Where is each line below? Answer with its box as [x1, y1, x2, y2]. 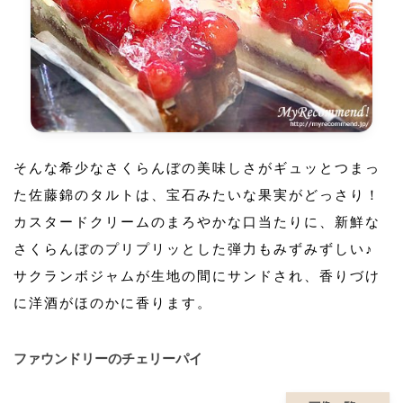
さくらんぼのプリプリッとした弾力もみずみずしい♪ [13, 240, 390, 256]
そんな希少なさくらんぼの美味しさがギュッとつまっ [13, 159, 381, 175]
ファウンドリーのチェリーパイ [13, 350, 202, 366]
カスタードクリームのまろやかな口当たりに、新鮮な [13, 213, 381, 229]
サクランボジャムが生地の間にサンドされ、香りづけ [13, 267, 381, 283]
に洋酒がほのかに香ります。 [13, 294, 212, 310]
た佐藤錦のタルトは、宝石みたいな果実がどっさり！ [13, 186, 381, 202]
